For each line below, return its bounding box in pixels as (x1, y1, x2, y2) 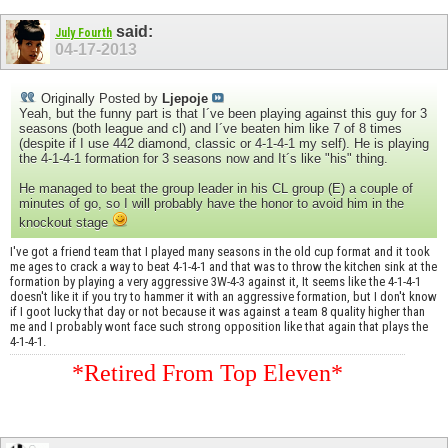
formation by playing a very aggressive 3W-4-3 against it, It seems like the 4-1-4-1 (10, 274, 421, 290)
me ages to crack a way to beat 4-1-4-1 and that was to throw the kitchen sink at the (10, 259, 437, 275)
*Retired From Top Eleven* (72, 360, 344, 387)
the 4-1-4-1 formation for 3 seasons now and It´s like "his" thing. (19, 151, 388, 167)
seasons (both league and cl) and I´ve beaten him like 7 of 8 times (19, 121, 402, 137)
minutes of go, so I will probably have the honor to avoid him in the (19, 196, 404, 212)
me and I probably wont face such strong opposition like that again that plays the (10, 319, 428, 335)
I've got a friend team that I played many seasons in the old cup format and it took (10, 244, 430, 260)
